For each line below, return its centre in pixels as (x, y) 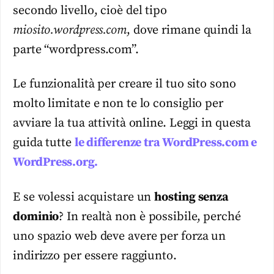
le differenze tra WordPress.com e (166, 143)
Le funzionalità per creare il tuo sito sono (124, 84)
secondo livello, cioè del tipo (90, 10)
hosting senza (192, 197)
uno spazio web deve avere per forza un (120, 236)
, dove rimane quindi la (189, 30)
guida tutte (44, 143)
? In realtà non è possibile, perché (150, 217)
